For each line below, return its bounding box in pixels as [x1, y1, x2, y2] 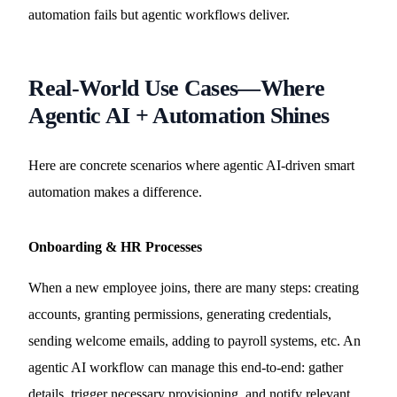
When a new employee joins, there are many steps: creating [28, 280, 360, 295]
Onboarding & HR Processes [28, 239, 203, 254]
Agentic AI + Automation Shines [28, 103, 330, 128]
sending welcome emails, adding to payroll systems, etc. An [28, 333, 362, 348]
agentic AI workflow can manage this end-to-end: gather [28, 360, 344, 375]
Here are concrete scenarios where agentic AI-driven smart [28, 158, 355, 173]
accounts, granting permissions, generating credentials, [28, 307, 332, 322]
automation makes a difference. [28, 184, 203, 199]
